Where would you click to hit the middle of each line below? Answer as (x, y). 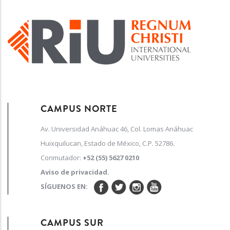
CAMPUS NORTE (79, 109)
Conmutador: (61, 158)
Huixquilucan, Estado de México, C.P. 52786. (107, 143)
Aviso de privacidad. (75, 172)
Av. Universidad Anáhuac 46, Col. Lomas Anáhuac (117, 129)
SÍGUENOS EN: (67, 187)
